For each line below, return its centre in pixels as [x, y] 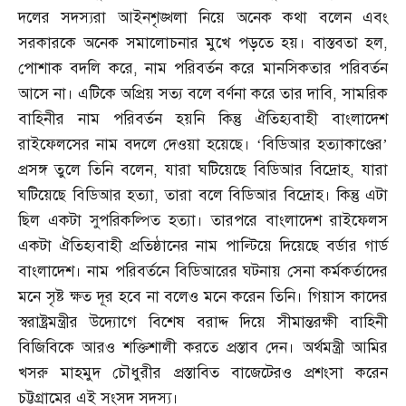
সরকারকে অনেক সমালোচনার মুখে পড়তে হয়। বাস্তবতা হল [201, 43]
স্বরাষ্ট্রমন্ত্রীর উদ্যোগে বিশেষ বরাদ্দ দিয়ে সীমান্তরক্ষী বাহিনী [203, 322]
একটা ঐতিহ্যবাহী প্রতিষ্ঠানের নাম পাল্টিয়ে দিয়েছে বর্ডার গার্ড [203, 246]
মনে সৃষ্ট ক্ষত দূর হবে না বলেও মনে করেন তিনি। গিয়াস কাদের [203, 296]
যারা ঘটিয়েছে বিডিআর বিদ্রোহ [257, 169]
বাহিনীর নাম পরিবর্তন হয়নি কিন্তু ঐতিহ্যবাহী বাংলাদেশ [203, 119]
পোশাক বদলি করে [76, 68]
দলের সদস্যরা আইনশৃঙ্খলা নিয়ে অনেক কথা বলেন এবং [203, 17]
